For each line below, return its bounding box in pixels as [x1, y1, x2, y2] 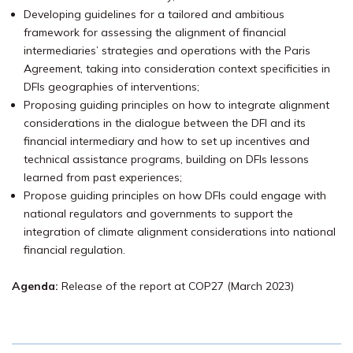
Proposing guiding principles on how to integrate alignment [24, 98, 329, 112]
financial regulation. [24, 243, 125, 257]
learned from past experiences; [24, 170, 182, 184]
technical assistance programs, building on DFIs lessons [24, 152, 309, 166]
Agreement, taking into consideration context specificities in [24, 61, 330, 76]
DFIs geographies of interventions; [24, 80, 199, 94]
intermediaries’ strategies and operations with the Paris [24, 43, 310, 58]
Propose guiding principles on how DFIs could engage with [24, 188, 326, 203]
